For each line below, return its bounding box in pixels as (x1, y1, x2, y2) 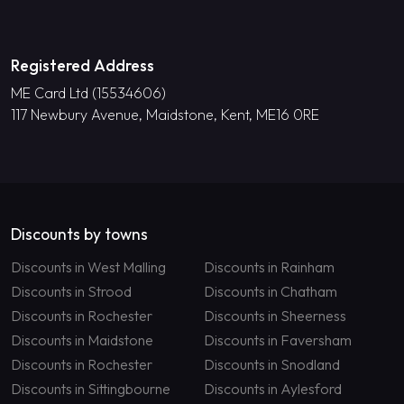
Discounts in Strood (11, 282, 132, 301)
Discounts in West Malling (11, 258, 166, 277)
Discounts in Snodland (203, 355, 340, 374)
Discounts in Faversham (203, 331, 352, 350)
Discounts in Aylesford (203, 380, 342, 399)
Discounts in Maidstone (11, 331, 153, 350)
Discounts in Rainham (203, 258, 335, 277)
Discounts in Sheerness (203, 307, 346, 326)
